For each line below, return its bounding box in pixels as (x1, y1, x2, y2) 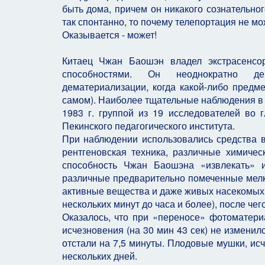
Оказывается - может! (62, 28, 157, 41)
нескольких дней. (62, 249, 137, 263)
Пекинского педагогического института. (62, 119, 235, 132)
